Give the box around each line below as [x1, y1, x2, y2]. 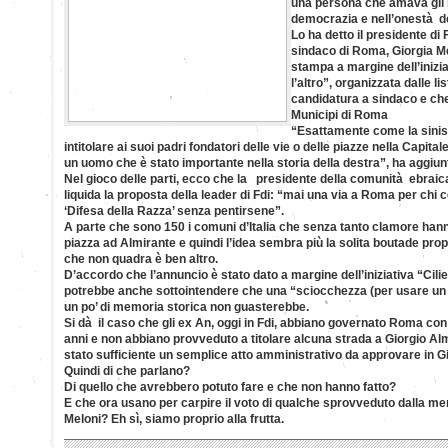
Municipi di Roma [291, 107, 388, 122]
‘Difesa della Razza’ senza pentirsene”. [64, 203, 284, 218]
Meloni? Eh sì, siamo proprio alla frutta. [64, 411, 284, 426]
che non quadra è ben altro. [64, 251, 218, 266]
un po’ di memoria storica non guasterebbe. [64, 299, 309, 314]
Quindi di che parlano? [64, 363, 190, 378]
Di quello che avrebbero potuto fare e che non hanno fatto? [64, 379, 396, 394]
